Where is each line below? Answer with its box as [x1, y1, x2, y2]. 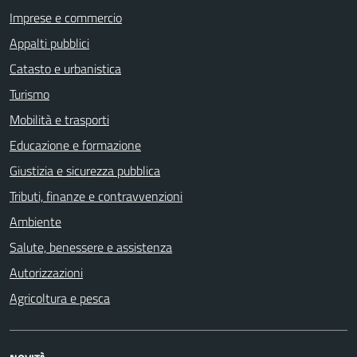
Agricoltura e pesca [10, 288, 110, 308]
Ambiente [10, 211, 61, 231]
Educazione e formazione [10, 135, 141, 155]
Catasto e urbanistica [10, 58, 121, 78]
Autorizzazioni [10, 262, 83, 282]
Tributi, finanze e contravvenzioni [10, 186, 182, 206]
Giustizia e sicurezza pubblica [10, 160, 160, 180]
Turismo [10, 84, 49, 104]
